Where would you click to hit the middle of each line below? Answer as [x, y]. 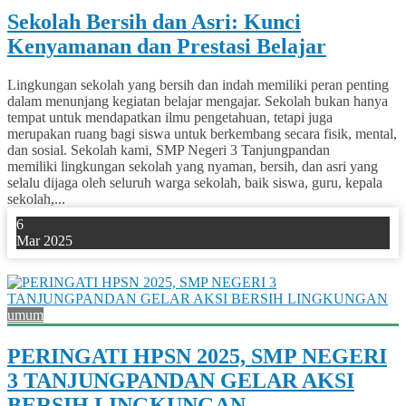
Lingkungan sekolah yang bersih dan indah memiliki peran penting [198, 85]
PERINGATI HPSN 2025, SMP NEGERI [197, 356]
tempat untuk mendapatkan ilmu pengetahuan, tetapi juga [170, 118]
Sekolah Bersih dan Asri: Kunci [154, 22]
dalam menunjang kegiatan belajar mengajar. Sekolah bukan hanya [198, 101]
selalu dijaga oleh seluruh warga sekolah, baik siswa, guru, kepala [195, 183]
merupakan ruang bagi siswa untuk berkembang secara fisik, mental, [202, 134]
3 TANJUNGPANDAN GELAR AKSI [181, 380]
